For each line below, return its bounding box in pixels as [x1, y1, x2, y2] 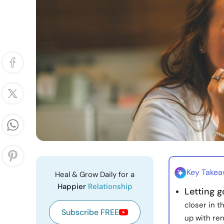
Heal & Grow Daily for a [55, 169, 134, 179]
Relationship [87, 181, 132, 191]
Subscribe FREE [61, 207, 119, 217]
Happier [57, 181, 88, 191]
